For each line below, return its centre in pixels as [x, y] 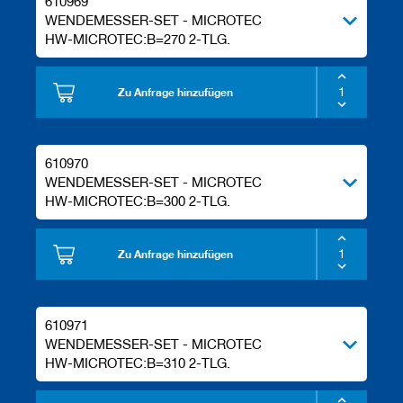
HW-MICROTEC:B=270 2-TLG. [138, 39]
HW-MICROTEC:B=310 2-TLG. [138, 363]
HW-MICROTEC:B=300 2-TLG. [138, 201]
